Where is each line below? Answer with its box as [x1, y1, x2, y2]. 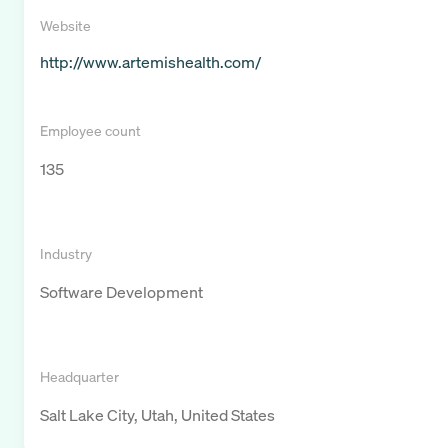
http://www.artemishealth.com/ [40, 51, 261, 74]
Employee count [40, 121, 141, 141]
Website [40, 16, 91, 36]
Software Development [40, 281, 203, 304]
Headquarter [40, 367, 119, 387]
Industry [40, 244, 92, 264]
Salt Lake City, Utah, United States [40, 404, 275, 427]
